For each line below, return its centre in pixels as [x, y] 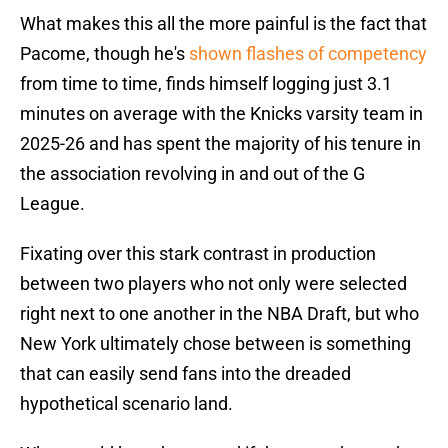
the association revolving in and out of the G [192, 174]
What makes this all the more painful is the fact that [223, 24]
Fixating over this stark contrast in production [198, 254]
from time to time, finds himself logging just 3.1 [206, 84]
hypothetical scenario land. [126, 404]
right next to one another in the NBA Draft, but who [219, 314]
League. [52, 204]
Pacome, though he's [104, 54]
